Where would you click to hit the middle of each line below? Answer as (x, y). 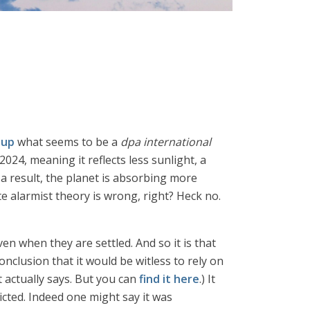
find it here (169, 279)
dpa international (166, 142)
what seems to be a (67, 142)
